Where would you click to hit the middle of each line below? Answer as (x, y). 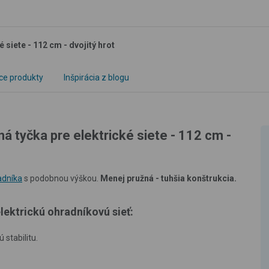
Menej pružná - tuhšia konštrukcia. (168, 178)
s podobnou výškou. (61, 178)
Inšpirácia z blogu (96, 77)
